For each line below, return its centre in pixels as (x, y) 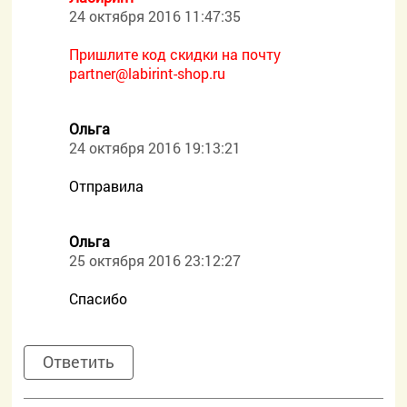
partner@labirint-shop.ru (148, 73)
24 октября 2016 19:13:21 (155, 148)
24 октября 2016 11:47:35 (155, 16)
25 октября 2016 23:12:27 (155, 260)
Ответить (79, 362)
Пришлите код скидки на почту (175, 54)
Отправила (107, 186)
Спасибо (99, 298)
